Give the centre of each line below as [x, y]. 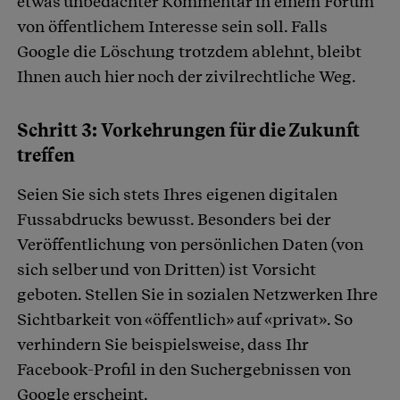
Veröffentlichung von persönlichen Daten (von [190, 245]
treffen [46, 156]
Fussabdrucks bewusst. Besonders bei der [174, 220]
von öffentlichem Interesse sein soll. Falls [172, 27]
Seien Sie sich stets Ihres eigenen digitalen [177, 195]
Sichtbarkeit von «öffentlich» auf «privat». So [185, 320]
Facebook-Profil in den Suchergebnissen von [184, 370]
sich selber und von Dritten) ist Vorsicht [167, 270]
